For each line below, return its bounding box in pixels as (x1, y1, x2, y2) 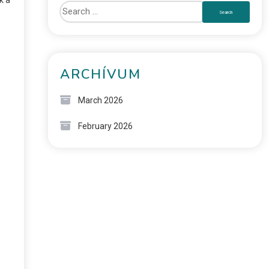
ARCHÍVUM (59, 65, 141, 83)
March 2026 (77, 95, 123, 105)
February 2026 (77, 121, 133, 131)
